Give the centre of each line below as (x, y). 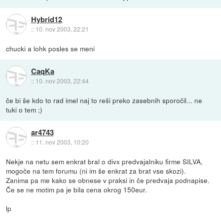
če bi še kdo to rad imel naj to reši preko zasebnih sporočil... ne (104, 100)
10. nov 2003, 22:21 (62, 29)
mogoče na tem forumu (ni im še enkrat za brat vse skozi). (96, 171)
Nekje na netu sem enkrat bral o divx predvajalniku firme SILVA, (105, 162)
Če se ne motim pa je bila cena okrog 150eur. (77, 190)
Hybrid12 (46, 19)
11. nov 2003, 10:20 (62, 142)
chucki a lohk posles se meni (51, 49)
